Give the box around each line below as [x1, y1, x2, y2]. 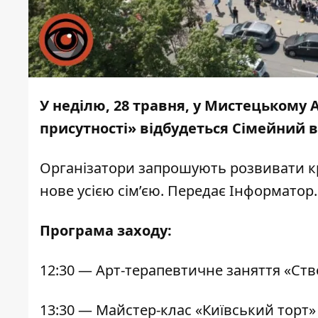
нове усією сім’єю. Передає [40, 181, 229, 201]
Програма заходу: [40, 221, 172, 241]
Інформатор [229, 181, 314, 201]
